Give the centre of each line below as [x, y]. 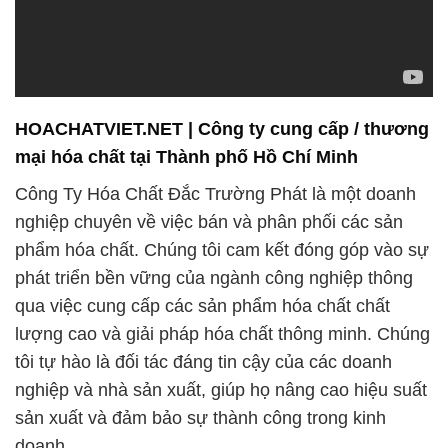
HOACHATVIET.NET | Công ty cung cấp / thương [222, 129]
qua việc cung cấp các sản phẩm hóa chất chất [202, 305]
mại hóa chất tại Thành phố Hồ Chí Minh [186, 157]
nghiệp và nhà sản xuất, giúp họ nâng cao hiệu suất [221, 389]
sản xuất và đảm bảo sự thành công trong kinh [200, 417]
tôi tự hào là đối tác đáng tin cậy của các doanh [203, 361]
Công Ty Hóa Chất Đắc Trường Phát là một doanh [215, 193]
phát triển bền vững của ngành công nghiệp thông [214, 277]
